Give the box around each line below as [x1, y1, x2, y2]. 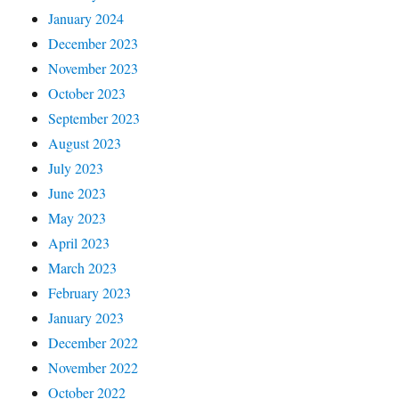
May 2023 [48, 208, 107, 227]
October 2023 [48, 83, 126, 102]
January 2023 [48, 307, 125, 327]
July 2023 [48, 158, 104, 177]
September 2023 [48, 108, 141, 127]
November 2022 [48, 357, 139, 377]
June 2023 [48, 183, 107, 202]
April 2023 [48, 232, 110, 252]
